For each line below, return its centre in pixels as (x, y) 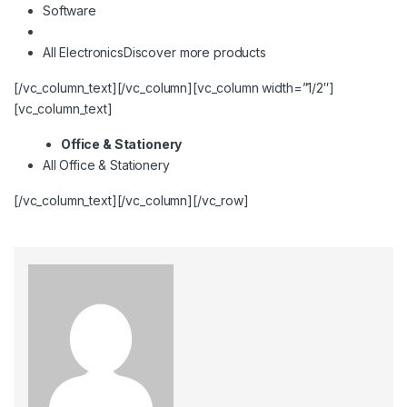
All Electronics (83, 53)
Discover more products (194, 53)
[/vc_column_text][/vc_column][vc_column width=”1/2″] (174, 88)
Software (69, 11)
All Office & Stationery (106, 165)
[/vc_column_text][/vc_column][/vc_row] (131, 201)
